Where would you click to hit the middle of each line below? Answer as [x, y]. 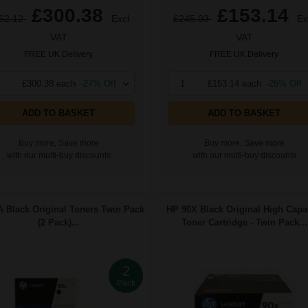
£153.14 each [234, 84]
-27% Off [98, 84]
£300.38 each [49, 84]
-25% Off [284, 84]
